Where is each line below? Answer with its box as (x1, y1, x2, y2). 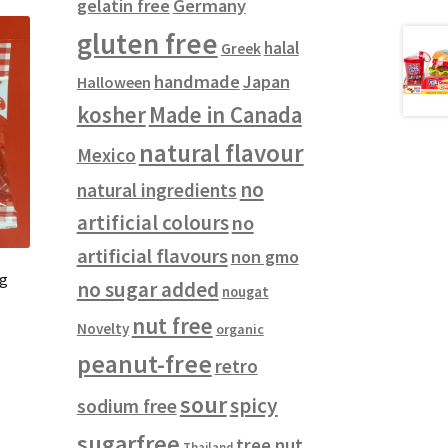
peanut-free (76, 348, 212, 381)
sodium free (76, 394, 177, 419)
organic (215, 320, 264, 339)
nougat (221, 283, 269, 302)
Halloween (76, 72, 151, 93)
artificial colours (76, 209, 229, 237)
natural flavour (138, 137, 304, 170)
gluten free (76, 25, 218, 63)
